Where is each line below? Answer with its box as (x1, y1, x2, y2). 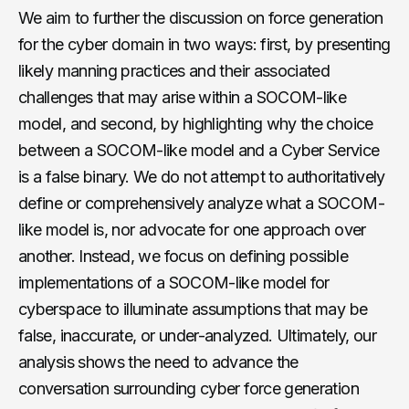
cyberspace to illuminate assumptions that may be (18, 299, 368, 319)
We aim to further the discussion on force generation (18, 7, 383, 27)
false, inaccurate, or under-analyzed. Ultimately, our (18, 325, 377, 345)
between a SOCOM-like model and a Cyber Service (18, 140, 380, 160)
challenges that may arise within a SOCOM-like (18, 87, 347, 107)
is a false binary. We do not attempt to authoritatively (18, 166, 385, 186)
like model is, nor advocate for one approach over (18, 219, 366, 239)
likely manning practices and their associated (18, 60, 330, 80)
